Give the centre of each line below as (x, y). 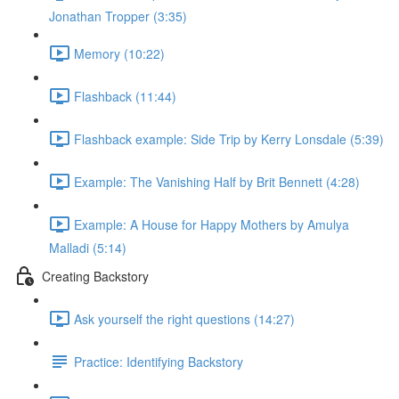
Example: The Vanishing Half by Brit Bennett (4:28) (217, 181)
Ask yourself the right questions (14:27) (184, 318)
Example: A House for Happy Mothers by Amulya (212, 224)
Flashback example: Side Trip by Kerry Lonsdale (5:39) (229, 138)
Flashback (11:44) (125, 96)
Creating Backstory (95, 276)
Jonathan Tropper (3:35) (118, 16)
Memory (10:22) (119, 53)
